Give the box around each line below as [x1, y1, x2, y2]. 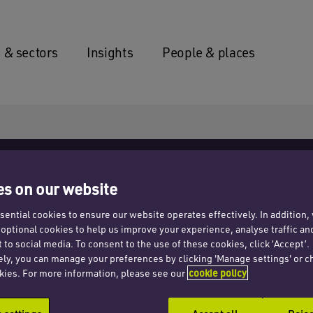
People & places [162, 44, 255, 61]
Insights [87, 44, 133, 61]
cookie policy [189, 266, 247, 279]
